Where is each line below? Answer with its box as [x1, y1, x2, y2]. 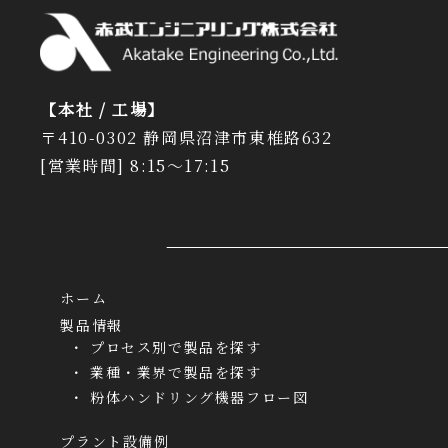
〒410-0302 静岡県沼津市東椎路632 [40, 126, 333, 150]
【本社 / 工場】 [40, 98, 165, 122]
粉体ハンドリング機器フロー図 [89, 387, 309, 408]
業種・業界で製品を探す [89, 362, 262, 383]
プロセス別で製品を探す [89, 337, 262, 358]
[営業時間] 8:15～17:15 [40, 154, 231, 178]
